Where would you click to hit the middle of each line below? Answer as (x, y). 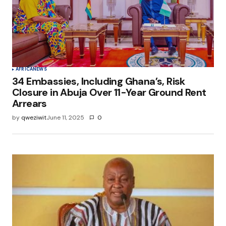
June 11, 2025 (65, 118)
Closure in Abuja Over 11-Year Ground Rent (109, 93)
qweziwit (34, 118)
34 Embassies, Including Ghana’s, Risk (99, 81)
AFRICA (24, 69)
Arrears (30, 104)
